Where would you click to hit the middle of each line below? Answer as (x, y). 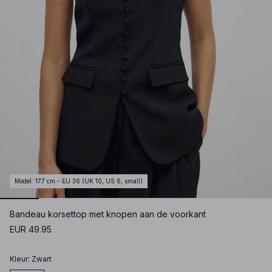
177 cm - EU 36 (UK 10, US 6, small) (89, 181)
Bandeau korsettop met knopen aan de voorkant (108, 214)
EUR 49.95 (31, 229)
